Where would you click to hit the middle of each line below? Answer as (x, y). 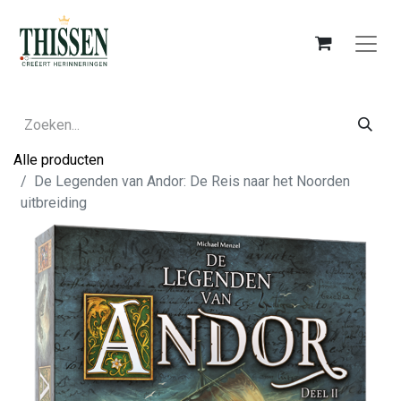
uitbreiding (54, 203)
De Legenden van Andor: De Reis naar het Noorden (192, 181)
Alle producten (59, 160)
